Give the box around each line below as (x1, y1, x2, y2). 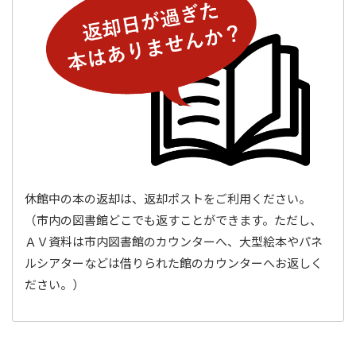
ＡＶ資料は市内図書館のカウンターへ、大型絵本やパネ (25, 233, 323, 250)
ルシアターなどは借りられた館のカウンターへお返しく (25, 254, 323, 272)
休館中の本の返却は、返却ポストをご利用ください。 (25, 190, 311, 207)
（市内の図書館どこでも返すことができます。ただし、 (25, 211, 322, 229)
